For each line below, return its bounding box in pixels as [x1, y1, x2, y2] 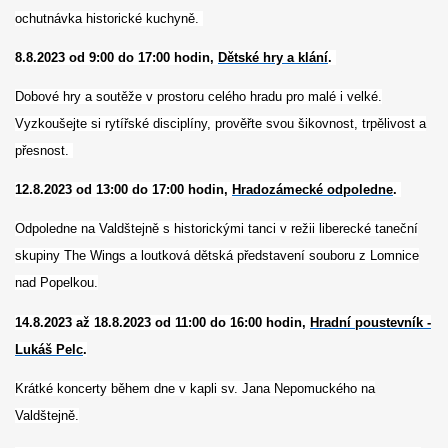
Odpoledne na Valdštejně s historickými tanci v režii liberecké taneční [15, 221, 418, 237]
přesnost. [15, 143, 73, 159]
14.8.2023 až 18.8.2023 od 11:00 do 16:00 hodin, [15, 314, 310, 330]
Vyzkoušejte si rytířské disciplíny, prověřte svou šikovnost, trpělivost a [15, 116, 426, 132]
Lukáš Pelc [15, 341, 83, 357]
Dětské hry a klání [218, 49, 328, 65]
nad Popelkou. [15, 275, 98, 291]
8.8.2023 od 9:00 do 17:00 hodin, [15, 49, 218, 65]
